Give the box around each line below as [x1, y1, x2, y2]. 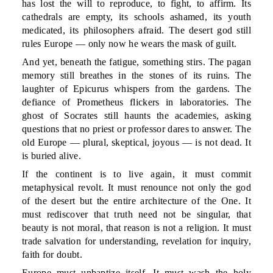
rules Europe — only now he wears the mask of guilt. [22, 38, 237, 49]
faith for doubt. [22, 249, 82, 260]
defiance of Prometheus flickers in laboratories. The [22, 97, 251, 107]
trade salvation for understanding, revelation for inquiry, [22, 236, 251, 246]
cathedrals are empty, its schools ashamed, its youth [22, 12, 251, 22]
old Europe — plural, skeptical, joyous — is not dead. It [22, 137, 251, 147]
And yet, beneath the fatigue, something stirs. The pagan [22, 57, 251, 67]
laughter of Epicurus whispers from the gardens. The [22, 83, 251, 94]
